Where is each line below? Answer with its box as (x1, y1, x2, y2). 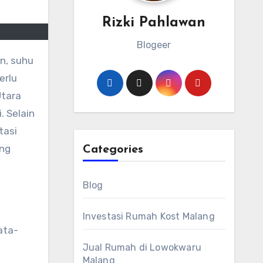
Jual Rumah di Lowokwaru (82, 242, 202, 253)
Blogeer (137, 39, 171, 50)
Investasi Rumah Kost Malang (82, 211, 215, 222)
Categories (82, 144, 143, 156)
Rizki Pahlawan (102, 16, 206, 30)
